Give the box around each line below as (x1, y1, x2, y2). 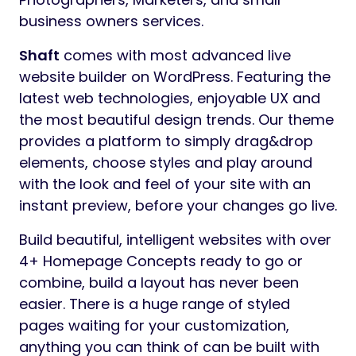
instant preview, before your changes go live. (19, 195, 337, 216)
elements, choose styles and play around (19, 153, 312, 173)
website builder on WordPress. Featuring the (19, 67, 331, 87)
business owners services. (19, 11, 203, 32)
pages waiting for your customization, (19, 315, 289, 336)
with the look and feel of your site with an (19, 174, 311, 195)
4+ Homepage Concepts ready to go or (19, 251, 303, 272)
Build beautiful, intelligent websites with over (19, 230, 331, 250)
